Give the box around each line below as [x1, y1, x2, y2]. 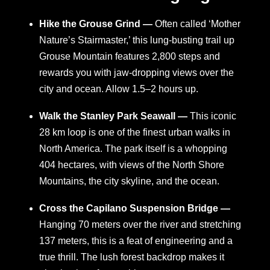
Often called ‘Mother [155, 19, 240, 30]
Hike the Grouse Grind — [39, 19, 155, 30]
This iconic [190, 111, 236, 122]
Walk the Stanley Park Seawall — [39, 111, 190, 122]
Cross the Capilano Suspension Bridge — [39, 203, 230, 214]
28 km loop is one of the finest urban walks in [39, 127, 230, 138]
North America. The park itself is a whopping [39, 143, 227, 154]
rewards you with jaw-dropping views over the [39, 67, 234, 78]
